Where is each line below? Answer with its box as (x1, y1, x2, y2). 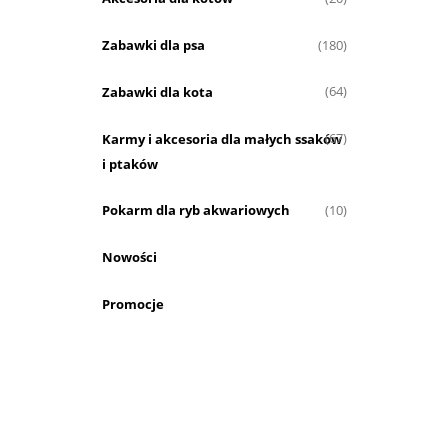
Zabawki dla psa (101, 36, 205, 55)
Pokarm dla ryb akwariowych (101, 201, 290, 220)
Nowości (101, 248, 157, 267)
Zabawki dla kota (101, 82, 213, 101)
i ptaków (101, 154, 158, 173)
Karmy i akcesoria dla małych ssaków (101, 129, 342, 148)
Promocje (101, 294, 164, 313)
